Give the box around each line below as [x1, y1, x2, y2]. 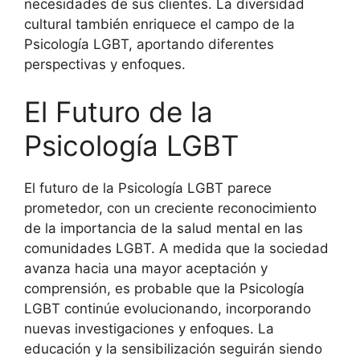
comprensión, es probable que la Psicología [24, 280, 305, 297]
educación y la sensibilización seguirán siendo [24, 341, 322, 357]
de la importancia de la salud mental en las [24, 220, 303, 236]
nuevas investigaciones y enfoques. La [24, 321, 274, 337]
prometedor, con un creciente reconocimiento [24, 200, 317, 216]
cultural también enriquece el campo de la [24, 15, 295, 32]
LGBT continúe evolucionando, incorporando [24, 301, 311, 317]
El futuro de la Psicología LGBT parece [24, 180, 272, 196]
